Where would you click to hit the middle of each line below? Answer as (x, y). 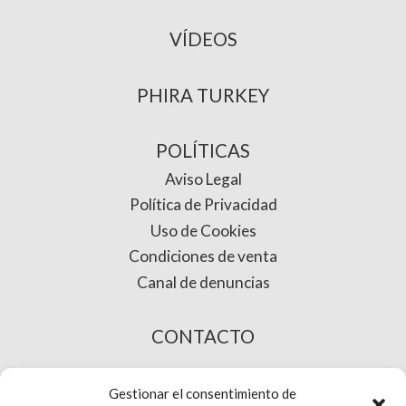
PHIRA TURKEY (203, 95)
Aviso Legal (203, 179)
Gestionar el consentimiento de (203, 394)
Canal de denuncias (203, 283)
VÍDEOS (203, 39)
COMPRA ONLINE (203, 392)
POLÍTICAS (203, 151)
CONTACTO (203, 336)
